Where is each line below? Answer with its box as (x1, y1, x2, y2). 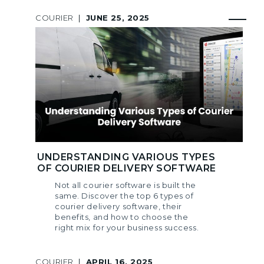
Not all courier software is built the (55, 180, 196, 190)
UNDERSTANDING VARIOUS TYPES (37, 151, 216, 163)
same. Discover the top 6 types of (55, 190, 194, 200)
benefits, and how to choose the (55, 212, 189, 222)
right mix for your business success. (55, 222, 199, 232)
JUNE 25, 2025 (85, 12, 150, 22)
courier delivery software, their (55, 201, 182, 211)
